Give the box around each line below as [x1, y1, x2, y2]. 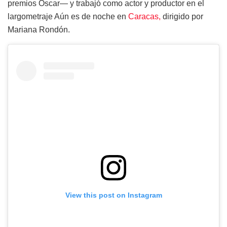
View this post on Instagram [65, 191, 162, 199]
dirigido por [161, 12, 203, 21]
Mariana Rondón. [8, 25, 70, 34]
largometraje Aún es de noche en [8, 12, 128, 21]
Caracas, [128, 12, 161, 21]
